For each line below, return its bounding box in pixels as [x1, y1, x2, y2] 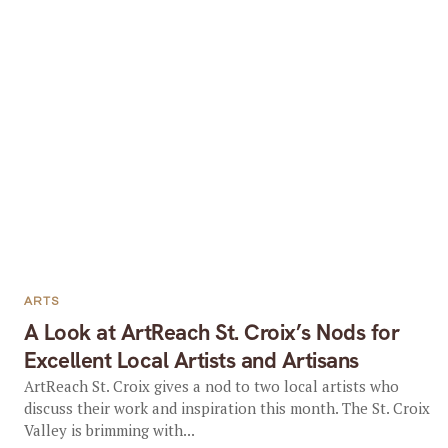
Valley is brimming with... [23, 420, 195, 440]
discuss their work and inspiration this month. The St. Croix [23, 398, 430, 418]
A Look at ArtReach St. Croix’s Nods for [23, 318, 400, 347]
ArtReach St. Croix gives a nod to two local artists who [23, 376, 399, 396]
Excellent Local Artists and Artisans [23, 346, 359, 375]
